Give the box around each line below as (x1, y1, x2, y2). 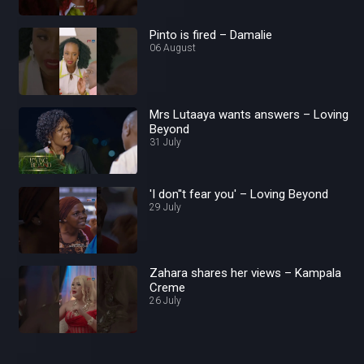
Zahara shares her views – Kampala (149, 266, 342, 281)
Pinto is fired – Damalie (149, 28, 273, 43)
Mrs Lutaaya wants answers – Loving (149, 107, 349, 123)
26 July (149, 295, 182, 307)
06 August (149, 42, 197, 54)
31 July (149, 136, 182, 149)
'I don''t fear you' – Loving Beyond (149, 186, 329, 201)
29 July (149, 201, 182, 213)
